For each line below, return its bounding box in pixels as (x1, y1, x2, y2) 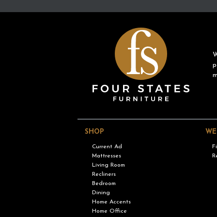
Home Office (92, 208, 127, 215)
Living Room (92, 162, 125, 169)
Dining (92, 190, 110, 196)
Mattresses (92, 153, 121, 159)
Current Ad (92, 144, 122, 150)
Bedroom (92, 181, 116, 187)
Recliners (92, 171, 116, 178)
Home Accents (92, 199, 131, 205)
